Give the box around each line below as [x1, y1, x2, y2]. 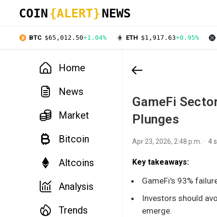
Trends [59, 204, 88, 216]
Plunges [132, 111, 179, 126]
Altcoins [59, 156, 94, 169]
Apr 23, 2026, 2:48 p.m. [132, 137, 201, 145]
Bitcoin [59, 133, 89, 145]
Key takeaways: [132, 157, 189, 167]
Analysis [59, 180, 93, 192]
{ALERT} [49, 6, 100, 20]
